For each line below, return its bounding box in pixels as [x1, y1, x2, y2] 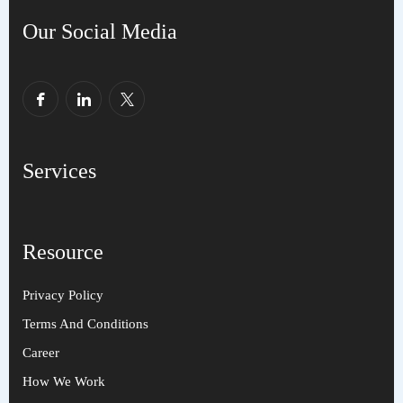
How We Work [22, 374, 105, 389]
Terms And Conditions [22, 317, 148, 331]
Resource [22, 240, 103, 264]
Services [22, 159, 96, 183]
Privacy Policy [22, 288, 103, 302]
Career [22, 345, 59, 360]
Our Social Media [22, 20, 177, 43]
